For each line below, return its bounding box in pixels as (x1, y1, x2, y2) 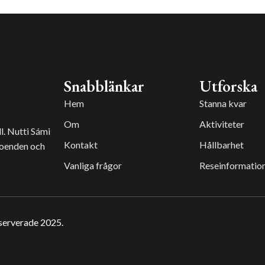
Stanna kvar (199, 98, 247, 109)
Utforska (199, 76, 257, 97)
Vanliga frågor (64, 160, 122, 172)
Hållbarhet (199, 139, 244, 151)
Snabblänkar (64, 76, 145, 97)
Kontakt (64, 139, 98, 151)
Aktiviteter (199, 118, 244, 130)
